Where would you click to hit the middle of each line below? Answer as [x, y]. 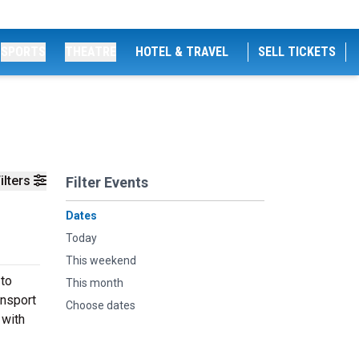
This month [95, 283]
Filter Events [107, 182]
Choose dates [101, 305]
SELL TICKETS [297, 52]
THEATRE [91, 52]
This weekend [101, 260]
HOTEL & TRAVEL [182, 52]
